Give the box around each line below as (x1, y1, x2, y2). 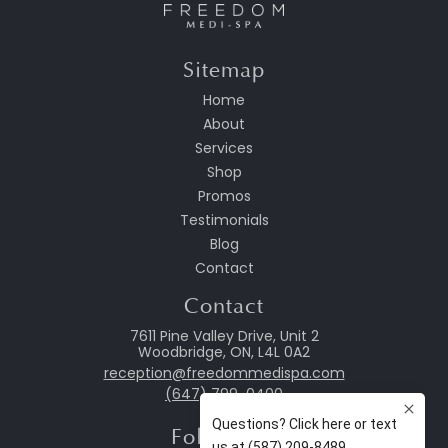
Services (195, 138, 253, 159)
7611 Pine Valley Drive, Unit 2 (129, 326, 319, 347)
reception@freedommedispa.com (103, 363, 345, 384)
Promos (197, 186, 251, 207)
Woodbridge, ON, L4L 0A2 (138, 342, 310, 363)
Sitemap (182, 58, 266, 84)
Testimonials (179, 210, 269, 231)
